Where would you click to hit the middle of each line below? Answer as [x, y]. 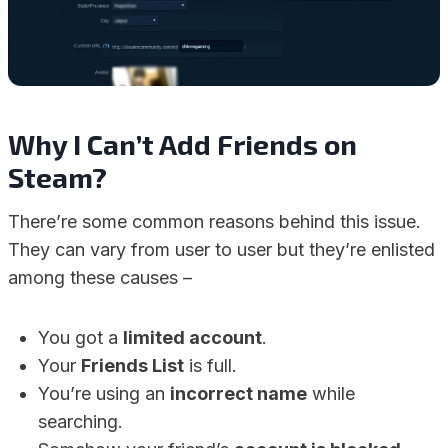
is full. [210, 365]
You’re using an [104, 393]
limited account [192, 337]
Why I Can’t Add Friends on [182, 144]
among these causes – [100, 277]
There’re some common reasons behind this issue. [214, 221]
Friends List [132, 365]
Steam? [57, 177]
